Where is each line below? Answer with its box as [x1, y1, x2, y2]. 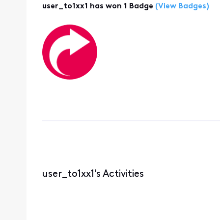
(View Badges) [153, 2, 209, 11]
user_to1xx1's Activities [42, 169, 144, 179]
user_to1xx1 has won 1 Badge [42, 2, 153, 11]
